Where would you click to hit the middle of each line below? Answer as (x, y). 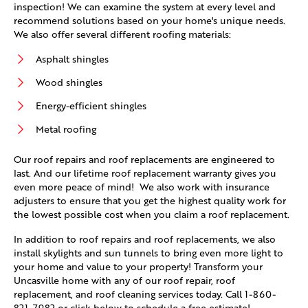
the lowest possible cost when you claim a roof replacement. (153, 214)
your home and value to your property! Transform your (138, 267)
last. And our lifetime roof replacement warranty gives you (145, 173)
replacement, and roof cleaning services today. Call (129, 294)
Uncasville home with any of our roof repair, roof (124, 280)
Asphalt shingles (72, 59)
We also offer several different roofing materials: (122, 34)
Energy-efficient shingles (91, 106)
